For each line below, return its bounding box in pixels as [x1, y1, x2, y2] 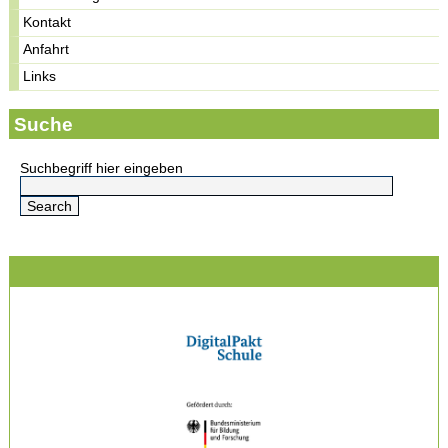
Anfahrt [23, 41, 69, 57]
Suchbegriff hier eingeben [20, 160, 184, 177]
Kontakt [23, 13, 71, 30]
